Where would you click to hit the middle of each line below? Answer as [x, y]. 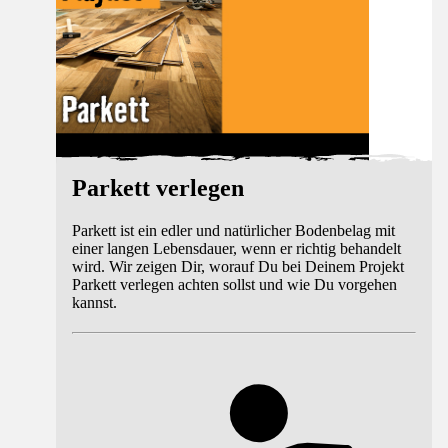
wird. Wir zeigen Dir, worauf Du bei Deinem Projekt [238, 266]
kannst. [94, 302]
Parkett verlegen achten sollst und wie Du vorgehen [234, 284]
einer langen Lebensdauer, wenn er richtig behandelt [236, 248]
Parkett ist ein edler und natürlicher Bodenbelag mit [233, 230]
